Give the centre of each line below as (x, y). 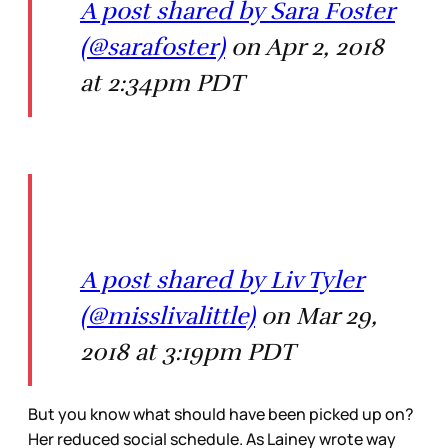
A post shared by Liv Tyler (222, 280)
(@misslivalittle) (167, 316)
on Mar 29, (316, 316)
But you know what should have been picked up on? (221, 414)
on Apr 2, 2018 (304, 47)
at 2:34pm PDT (162, 83)
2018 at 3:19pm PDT (187, 352)
